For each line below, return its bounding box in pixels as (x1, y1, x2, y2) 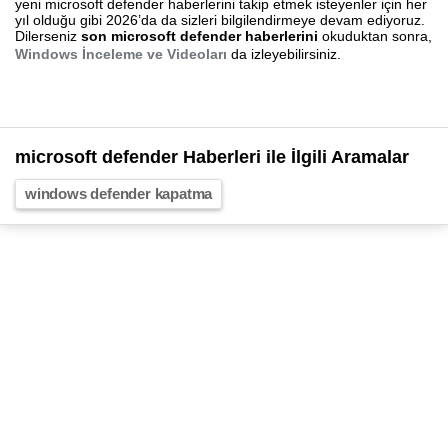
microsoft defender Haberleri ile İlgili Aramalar (15, 147, 409, 168)
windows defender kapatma (25, 185, 213, 203)
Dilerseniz (15, 28, 81, 45)
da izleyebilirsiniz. (227, 46, 341, 63)
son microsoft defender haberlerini (81, 28, 318, 45)
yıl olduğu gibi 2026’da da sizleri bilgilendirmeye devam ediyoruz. (15, 12, 425, 29)
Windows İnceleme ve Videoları (15, 46, 227, 63)
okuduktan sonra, (318, 28, 432, 45)
